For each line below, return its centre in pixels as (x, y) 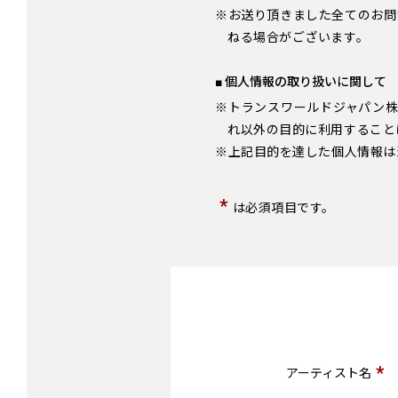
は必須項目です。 (284, 208)
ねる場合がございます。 (298, 38)
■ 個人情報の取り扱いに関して (301, 82)
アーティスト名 (329, 373)
